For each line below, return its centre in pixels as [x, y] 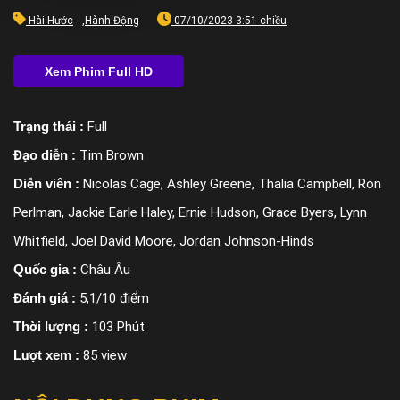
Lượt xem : [48, 355]
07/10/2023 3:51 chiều [229, 21]
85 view [105, 356]
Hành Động [112, 21]
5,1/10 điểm [114, 299]
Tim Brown [112, 156]
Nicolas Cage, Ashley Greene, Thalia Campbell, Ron [232, 184]
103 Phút [118, 327]
